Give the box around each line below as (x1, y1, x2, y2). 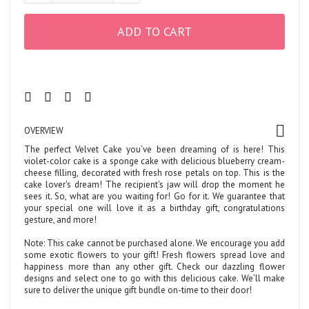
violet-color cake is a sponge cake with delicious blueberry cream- (24, 154, 285, 167)
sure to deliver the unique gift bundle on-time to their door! (24, 283, 252, 296)
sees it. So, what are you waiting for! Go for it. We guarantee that (24, 190, 285, 202)
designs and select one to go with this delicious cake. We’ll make (24, 272, 285, 284)
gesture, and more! (24, 213, 97, 226)
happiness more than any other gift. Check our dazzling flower (24, 260, 285, 272)
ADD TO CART (117, 23, 192, 39)
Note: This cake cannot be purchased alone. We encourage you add (24, 237, 285, 249)
